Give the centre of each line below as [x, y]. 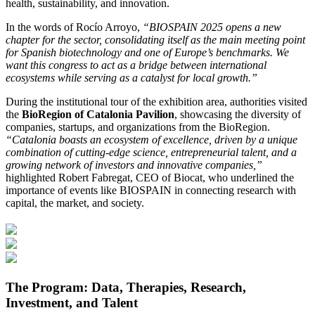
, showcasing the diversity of [238, 115]
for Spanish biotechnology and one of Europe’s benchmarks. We [147, 53]
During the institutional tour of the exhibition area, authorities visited [156, 102]
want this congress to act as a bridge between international [136, 65]
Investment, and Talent [72, 303]
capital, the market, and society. [75, 203]
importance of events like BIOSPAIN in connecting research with [151, 191]
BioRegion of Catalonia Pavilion [98, 115]
